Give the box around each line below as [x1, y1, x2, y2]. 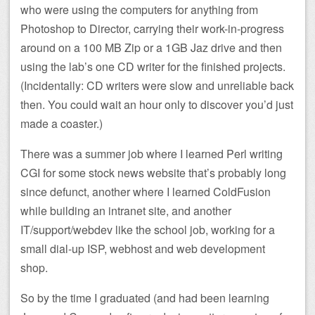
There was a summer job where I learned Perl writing [20, 145, 283, 162]
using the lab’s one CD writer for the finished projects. [20, 58, 285, 75]
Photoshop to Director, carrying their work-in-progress [20, 20, 284, 37]
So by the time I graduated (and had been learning [20, 289, 269, 306]
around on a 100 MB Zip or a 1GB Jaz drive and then [20, 39, 282, 56]
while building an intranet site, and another [20, 202, 231, 219]
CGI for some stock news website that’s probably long [20, 164, 286, 181]
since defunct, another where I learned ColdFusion [20, 183, 271, 200]
